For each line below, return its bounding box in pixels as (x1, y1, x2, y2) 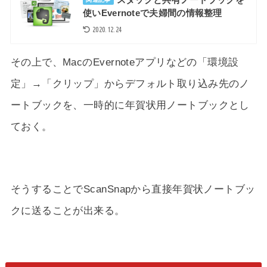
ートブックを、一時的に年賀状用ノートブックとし (10, 98, 250, 111)
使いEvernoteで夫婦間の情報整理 (83, 8, 222, 18)
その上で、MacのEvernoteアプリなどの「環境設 (10, 55, 239, 68)
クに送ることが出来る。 (10, 204, 125, 217)
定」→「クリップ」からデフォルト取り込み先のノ (10, 77, 250, 89)
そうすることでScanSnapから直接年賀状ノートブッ (10, 183, 256, 195)
